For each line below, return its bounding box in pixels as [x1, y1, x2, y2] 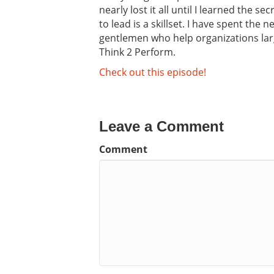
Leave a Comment [99, 118, 224, 135]
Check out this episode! [99, 65, 206, 79]
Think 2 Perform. [99, 45, 176, 59]
